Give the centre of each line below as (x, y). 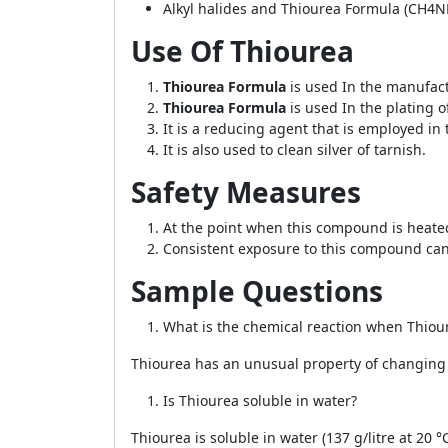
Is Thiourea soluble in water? (260, 400)
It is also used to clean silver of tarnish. (294, 149)
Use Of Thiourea (242, 51)
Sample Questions (257, 291)
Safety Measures (246, 192)
